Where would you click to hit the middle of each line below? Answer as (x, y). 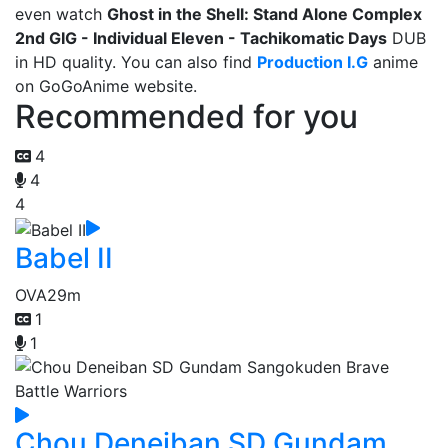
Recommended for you (186, 116)
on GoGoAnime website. (106, 86)
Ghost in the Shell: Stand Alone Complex (264, 14)
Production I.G (312, 62)
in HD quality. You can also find (136, 62)
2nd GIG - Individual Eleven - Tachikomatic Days (201, 38)
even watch (61, 14)
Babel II (64, 257)
